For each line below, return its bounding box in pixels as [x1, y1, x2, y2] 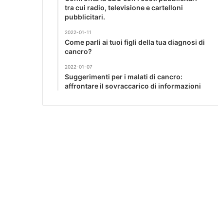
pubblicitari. [65, 12, 105, 21]
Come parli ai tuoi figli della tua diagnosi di [65, 37, 205, 46]
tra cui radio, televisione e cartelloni [65, 3, 183, 12]
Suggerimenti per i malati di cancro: [65, 72, 182, 81]
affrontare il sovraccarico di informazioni [65, 81, 201, 90]
